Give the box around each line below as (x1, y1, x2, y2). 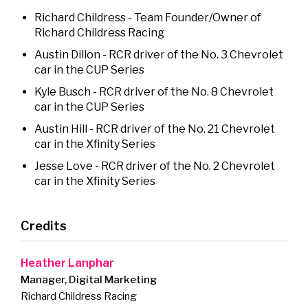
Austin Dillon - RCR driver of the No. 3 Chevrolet (34, 48, 283, 62)
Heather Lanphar (21, 256, 114, 270)
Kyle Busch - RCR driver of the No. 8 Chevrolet (34, 85, 274, 99)
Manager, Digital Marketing (21, 274, 157, 287)
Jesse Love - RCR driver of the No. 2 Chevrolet (34, 159, 275, 173)
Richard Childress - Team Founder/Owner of (34, 11, 261, 25)
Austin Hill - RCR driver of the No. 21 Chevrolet (34, 122, 275, 136)
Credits (21, 219, 67, 234)
